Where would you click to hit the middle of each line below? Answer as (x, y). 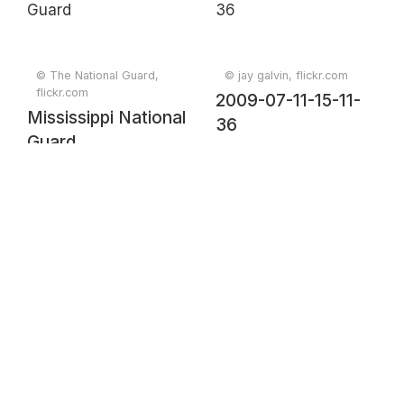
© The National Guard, (97, 75)
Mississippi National (106, 118)
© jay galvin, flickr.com (286, 75)
